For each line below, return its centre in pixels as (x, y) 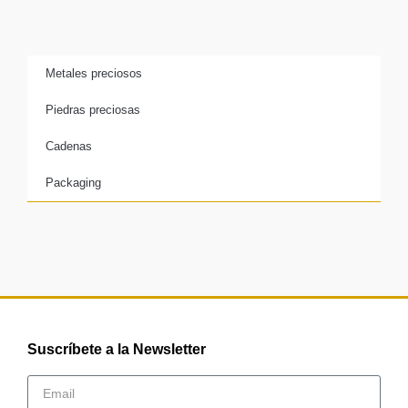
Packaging (73, 182)
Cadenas (69, 146)
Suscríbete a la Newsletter (117, 350)
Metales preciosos (94, 73)
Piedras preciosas (93, 109)
